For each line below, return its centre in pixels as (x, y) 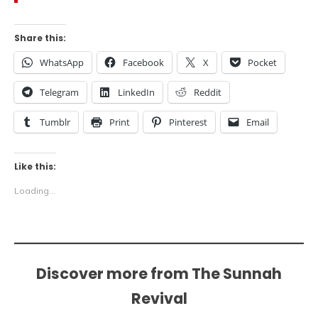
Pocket (262, 62)
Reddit (208, 92)
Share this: (40, 38)
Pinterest (188, 122)
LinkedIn (136, 92)
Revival (159, 298)
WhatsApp (62, 62)
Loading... (35, 191)
